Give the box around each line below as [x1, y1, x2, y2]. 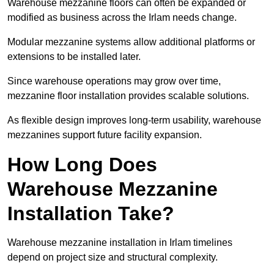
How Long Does [7, 154, 157, 176]
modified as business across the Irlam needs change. [7, 12, 237, 23]
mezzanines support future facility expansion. [7, 130, 202, 141]
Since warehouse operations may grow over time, [7, 76, 221, 87]
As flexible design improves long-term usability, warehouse [7, 115, 261, 126]
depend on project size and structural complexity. [7, 252, 218, 263]
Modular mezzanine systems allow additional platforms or [7, 37, 255, 48]
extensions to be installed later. [7, 51, 141, 62]
